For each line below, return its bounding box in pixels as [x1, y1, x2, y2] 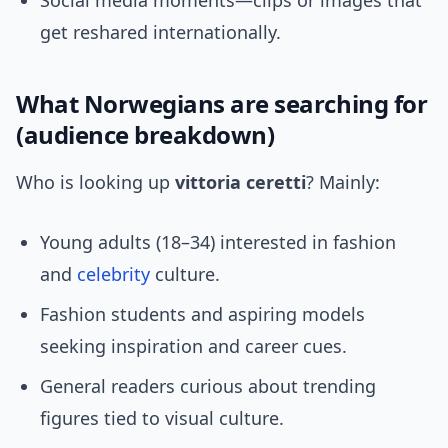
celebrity [77, 262, 150, 287]
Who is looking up [16, 170, 175, 195]
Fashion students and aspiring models [40, 302, 365, 327]
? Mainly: [306, 170, 380, 195]
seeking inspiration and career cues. [40, 334, 347, 359]
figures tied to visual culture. [40, 406, 284, 431]
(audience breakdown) [16, 118, 275, 152]
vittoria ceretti [175, 170, 306, 195]
